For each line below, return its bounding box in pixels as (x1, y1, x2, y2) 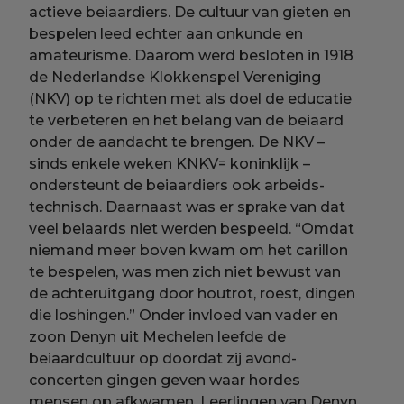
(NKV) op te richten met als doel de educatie (29, 90, 353, 108)
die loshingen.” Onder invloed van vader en (29, 307, 339, 325)
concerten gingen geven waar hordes (29, 372, 301, 390)
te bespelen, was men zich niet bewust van (29, 263, 342, 281)
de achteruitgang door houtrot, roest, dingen (29, 285, 356, 303)
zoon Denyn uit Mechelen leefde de (29, 328, 287, 346)
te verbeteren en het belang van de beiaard (29, 112, 344, 130)
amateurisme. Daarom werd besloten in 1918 (29, 47, 354, 65)
